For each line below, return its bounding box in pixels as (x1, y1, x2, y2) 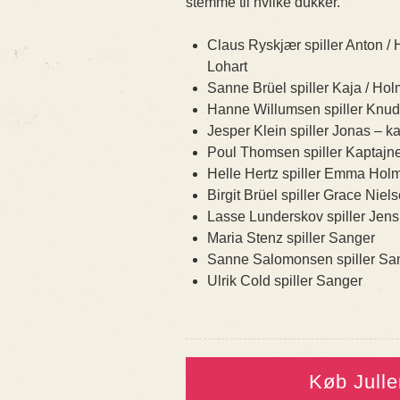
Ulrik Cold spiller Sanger (207, 273, 362, 289)
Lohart (207, 59, 247, 75)
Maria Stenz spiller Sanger (207, 230, 375, 246)
